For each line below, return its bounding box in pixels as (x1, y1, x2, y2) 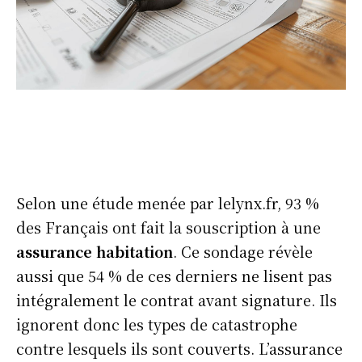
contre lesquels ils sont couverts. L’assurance (16, 338, 343, 359)
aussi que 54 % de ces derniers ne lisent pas (16, 265, 332, 286)
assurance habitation (16, 241, 173, 262)
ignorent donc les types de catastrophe (16, 314, 297, 335)
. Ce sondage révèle (173, 241, 313, 262)
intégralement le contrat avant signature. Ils (16, 289, 337, 310)
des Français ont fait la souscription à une (16, 217, 321, 238)
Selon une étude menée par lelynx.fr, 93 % (16, 192, 319, 213)
